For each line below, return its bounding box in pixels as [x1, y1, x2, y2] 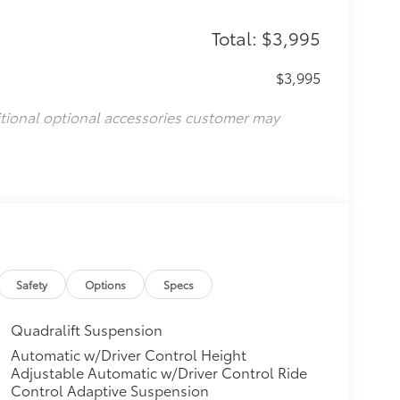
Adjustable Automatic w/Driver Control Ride [10, 362, 307, 383]
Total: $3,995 [211, 24, 321, 50]
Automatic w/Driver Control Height [10, 344, 246, 365]
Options [85, 277, 127, 293]
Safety [16, 277, 48, 293]
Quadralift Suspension [10, 319, 162, 340]
